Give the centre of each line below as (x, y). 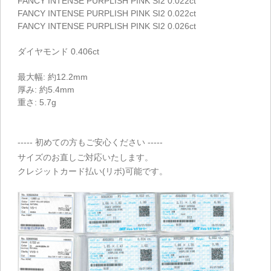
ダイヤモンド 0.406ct (58, 51)
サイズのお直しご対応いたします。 (85, 158)
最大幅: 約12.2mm (53, 77)
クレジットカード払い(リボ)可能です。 (93, 171)
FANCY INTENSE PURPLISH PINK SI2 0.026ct (107, 26)
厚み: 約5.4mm (46, 89)
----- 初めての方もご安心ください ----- (90, 142)
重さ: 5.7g (37, 102)
